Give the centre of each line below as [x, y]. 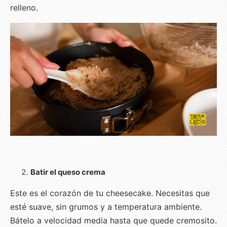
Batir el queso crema [68, 172]
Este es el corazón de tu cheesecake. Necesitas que [110, 193]
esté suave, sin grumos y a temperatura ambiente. [106, 206]
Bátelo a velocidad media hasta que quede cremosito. [113, 220]
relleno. [24, 8]
